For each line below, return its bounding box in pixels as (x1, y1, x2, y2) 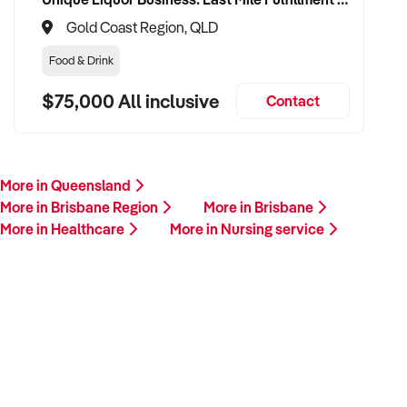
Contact (266, 92, 320, 110)
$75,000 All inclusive (42, 88, 219, 113)
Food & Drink (48, 53, 114, 67)
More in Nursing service (170, 220, 327, 238)
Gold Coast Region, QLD (66, 18, 218, 36)
